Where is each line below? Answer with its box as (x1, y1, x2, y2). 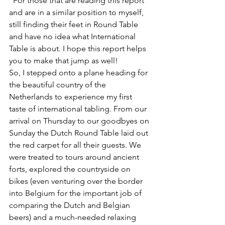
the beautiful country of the (9, 80, 108, 89)
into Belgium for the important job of (9, 188, 144, 198)
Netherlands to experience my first (9, 92, 134, 101)
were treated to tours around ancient (9, 152, 141, 162)
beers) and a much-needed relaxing (9, 212, 138, 222)
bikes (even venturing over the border (9, 176, 145, 186)
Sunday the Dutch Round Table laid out (9, 128, 150, 138)
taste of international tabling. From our (9, 104, 149, 114)
